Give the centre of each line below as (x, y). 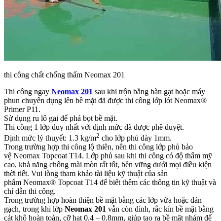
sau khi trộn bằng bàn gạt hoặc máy (149, 92)
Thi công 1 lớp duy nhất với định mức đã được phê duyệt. (94, 127)
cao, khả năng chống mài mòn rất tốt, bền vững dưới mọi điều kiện (108, 165)
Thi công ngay (28, 92)
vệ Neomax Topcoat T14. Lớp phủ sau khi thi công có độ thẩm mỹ (108, 156)
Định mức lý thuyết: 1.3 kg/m (50, 138)
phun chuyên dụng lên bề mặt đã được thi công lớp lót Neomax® (105, 101)
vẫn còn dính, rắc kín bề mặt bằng (160, 209)
